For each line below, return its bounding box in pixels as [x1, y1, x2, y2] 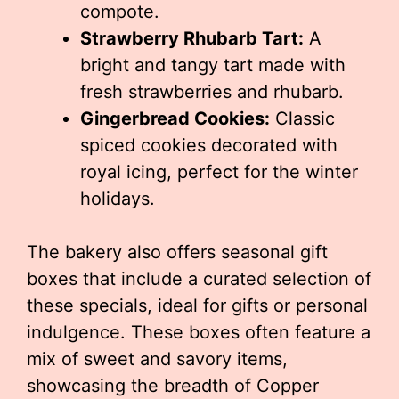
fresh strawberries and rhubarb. [80, 81, 344, 102]
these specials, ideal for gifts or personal [27, 295, 368, 316]
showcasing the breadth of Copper [27, 375, 319, 396]
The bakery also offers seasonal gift [27, 241, 328, 263]
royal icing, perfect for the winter [80, 161, 358, 183]
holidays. [80, 188, 155, 209]
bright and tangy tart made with [80, 54, 346, 76]
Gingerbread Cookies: [80, 108, 270, 129]
